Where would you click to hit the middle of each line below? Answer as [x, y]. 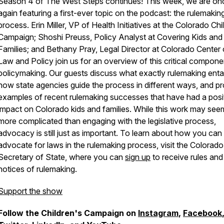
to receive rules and [187, 157]
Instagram [158, 213]
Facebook [202, 213]
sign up [138, 157]
